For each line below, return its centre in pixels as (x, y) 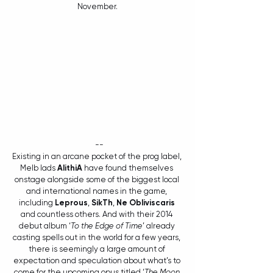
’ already (159, 226)
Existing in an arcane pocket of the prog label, (97, 157)
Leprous (71, 203)
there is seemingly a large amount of (97, 249)
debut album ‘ (44, 226)
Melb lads (39, 168)
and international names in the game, (97, 191)
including (37, 203)
